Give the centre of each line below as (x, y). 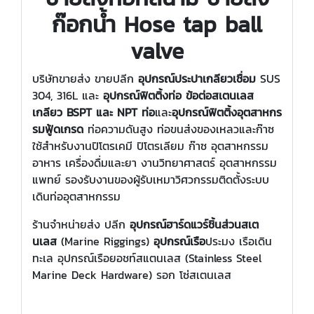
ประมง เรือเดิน (239, 241)
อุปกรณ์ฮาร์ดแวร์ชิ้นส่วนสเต (194, 224)
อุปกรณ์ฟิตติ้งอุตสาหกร (227, 112)
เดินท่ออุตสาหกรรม (76, 196)
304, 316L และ (68, 95)
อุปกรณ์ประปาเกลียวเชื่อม (197, 78)
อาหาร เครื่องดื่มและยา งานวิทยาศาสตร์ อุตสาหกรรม (155, 162)
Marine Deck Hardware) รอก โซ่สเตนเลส (132, 274)
